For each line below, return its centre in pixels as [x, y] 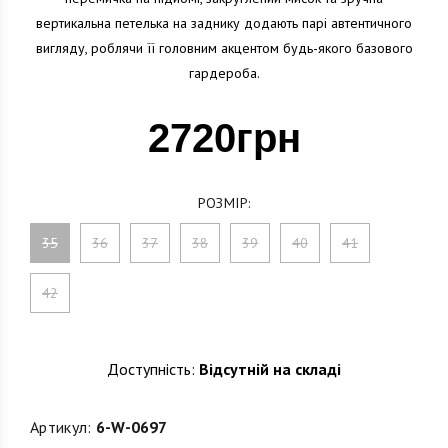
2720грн [224, 138]
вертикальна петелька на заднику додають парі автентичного [224, 23]
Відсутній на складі [268, 369]
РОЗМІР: [224, 203]
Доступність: [151, 369]
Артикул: [61, 427]
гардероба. [224, 73]
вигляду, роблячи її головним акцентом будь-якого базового [224, 48]
